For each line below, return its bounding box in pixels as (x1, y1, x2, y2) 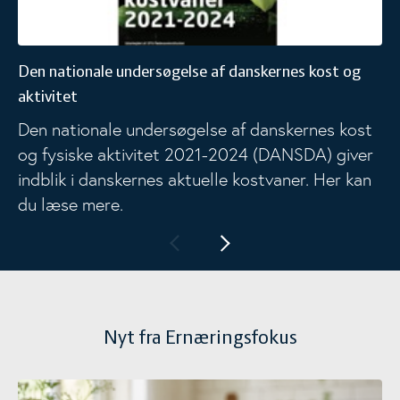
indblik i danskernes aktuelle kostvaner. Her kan (18, 168, 371, 190)
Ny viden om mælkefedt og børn (17, 379, 212, 398)
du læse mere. (18, 193, 123, 215)
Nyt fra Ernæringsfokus (104, 327, 296, 349)
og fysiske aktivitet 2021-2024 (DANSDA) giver (18, 143, 373, 165)
